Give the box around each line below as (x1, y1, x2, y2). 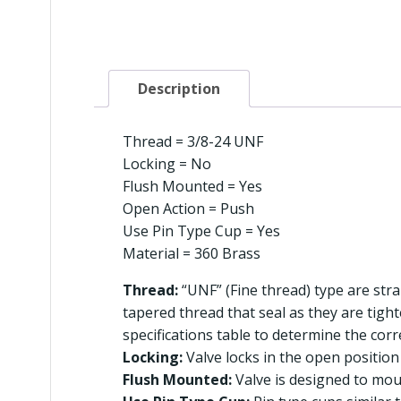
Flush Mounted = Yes (123, 175, 262, 196)
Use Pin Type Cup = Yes (123, 220, 280, 241)
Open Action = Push (123, 198, 254, 218)
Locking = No (123, 153, 211, 174)
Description (138, 78, 220, 98)
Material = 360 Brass (123, 243, 260, 263)
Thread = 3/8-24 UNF (123, 131, 263, 151)
